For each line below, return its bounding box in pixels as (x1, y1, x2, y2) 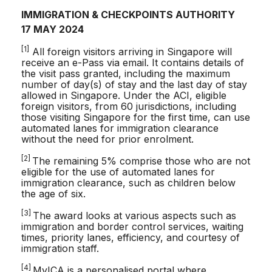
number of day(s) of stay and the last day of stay (21, 78, 247, 91)
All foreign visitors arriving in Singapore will (29, 46, 232, 58)
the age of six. (21, 188, 89, 200)
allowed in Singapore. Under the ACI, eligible (21, 89, 226, 102)
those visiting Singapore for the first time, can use (21, 111, 250, 124)
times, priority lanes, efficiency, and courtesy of (21, 231, 240, 244)
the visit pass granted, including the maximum (21, 67, 230, 80)
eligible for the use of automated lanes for (21, 166, 215, 178)
